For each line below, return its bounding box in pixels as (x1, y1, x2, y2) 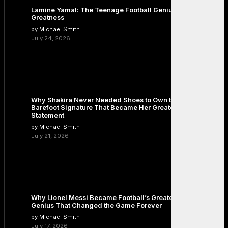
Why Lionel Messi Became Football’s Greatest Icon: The (31, 194, 211, 202)
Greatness (31, 14, 64, 22)
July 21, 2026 (31, 132, 69, 140)
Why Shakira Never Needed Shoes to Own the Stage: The (31, 96, 216, 104)
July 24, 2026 (31, 35, 70, 42)
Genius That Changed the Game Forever (31, 202, 162, 210)
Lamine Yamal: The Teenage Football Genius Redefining (31, 6, 214, 14)
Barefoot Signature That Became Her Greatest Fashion (31, 104, 207, 112)
